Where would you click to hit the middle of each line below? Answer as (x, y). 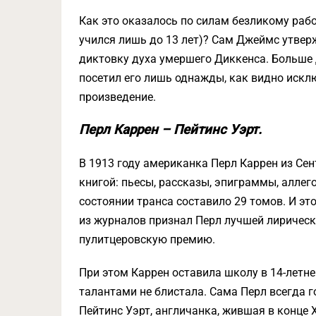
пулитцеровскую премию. (147, 239)
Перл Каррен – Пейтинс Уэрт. (170, 130)
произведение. (117, 97)
